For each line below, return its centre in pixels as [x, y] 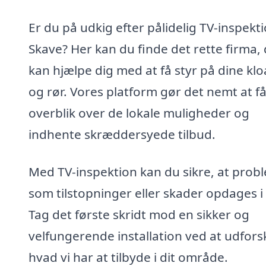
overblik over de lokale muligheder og [139, 113]
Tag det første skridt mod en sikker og [139, 215]
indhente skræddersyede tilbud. [122, 134]
